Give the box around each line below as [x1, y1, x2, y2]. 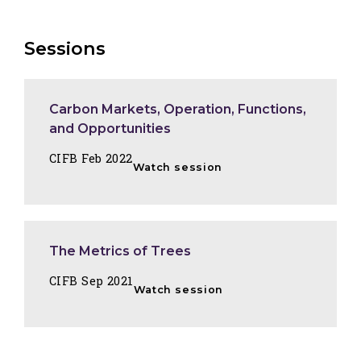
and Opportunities [49, 120, 171, 136]
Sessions [24, 37, 106, 60]
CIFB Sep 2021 [49, 272, 134, 288]
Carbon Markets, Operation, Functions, [49, 101, 306, 117]
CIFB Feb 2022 [49, 150, 133, 166]
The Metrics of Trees [49, 243, 191, 259]
